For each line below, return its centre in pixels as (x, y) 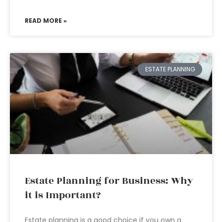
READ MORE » (46, 21)
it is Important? (63, 195)
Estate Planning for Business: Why (109, 181)
